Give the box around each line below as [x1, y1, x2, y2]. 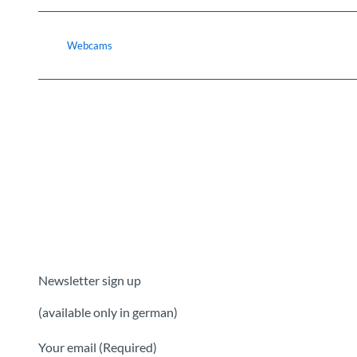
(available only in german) [38, 304, 178, 320]
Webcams [67, 39, 112, 53]
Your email [38, 339, 99, 355]
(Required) [99, 339, 157, 355]
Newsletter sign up [38, 273, 141, 288]
